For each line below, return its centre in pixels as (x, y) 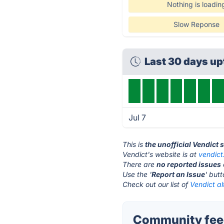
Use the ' (137, 174)
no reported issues (189, 164)
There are (140, 164)
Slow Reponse (196, 24)
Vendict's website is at (161, 154)
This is (134, 144)
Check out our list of (156, 184)
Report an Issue (178, 174)
